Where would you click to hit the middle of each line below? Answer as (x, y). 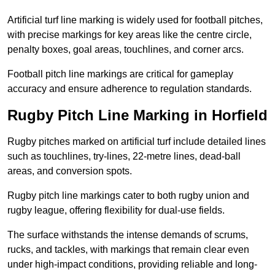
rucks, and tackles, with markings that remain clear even (128, 250)
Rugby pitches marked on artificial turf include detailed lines (137, 142)
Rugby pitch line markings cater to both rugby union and (128, 196)
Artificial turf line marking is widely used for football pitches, (135, 20)
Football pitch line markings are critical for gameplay (120, 74)
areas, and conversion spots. (70, 171)
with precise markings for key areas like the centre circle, (130, 35)
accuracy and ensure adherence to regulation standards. (130, 89)
